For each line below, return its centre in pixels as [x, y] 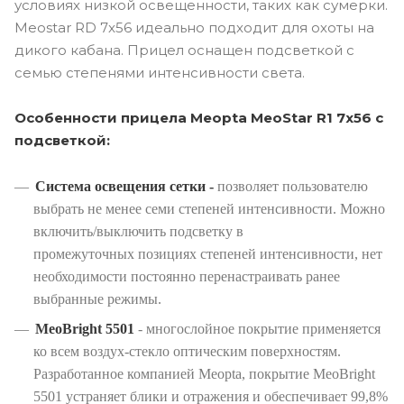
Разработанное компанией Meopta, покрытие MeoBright [204, 373]
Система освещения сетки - [126, 186]
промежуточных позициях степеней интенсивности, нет [208, 253]
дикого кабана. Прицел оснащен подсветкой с [184, 50]
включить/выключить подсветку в [138, 231]
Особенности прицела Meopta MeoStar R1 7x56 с [199, 117]
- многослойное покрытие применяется [257, 328]
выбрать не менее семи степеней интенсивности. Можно [209, 208]
